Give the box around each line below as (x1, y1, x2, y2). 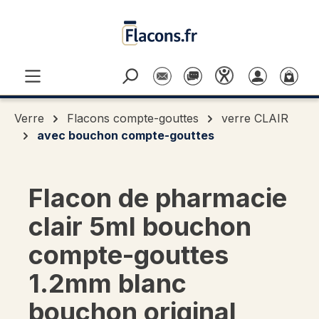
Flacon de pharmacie (28, 182, 287, 214)
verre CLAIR (221, 111, 288, 125)
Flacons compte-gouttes (67, 111, 199, 125)
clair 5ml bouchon (28, 211, 251, 242)
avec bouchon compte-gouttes (37, 128, 214, 142)
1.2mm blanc (28, 268, 187, 299)
